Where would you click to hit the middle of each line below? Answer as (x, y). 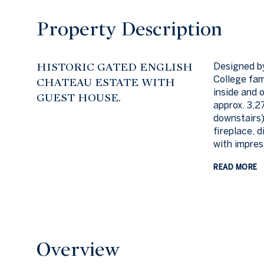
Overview (78, 250)
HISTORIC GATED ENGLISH (115, 67)
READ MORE (235, 167)
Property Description (129, 29)
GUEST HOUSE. (79, 98)
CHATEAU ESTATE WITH (106, 82)
